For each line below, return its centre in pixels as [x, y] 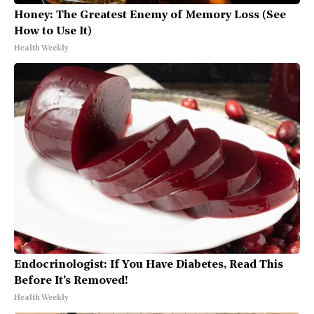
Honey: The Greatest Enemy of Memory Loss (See [150, 16]
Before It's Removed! [71, 281]
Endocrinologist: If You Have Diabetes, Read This [149, 265]
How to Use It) [53, 32]
